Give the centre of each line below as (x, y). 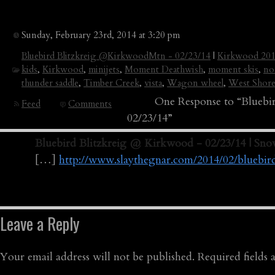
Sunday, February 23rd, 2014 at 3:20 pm (101, 35)
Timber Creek (111, 83)
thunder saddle (50, 83)
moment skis (233, 69)
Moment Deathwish (164, 69)
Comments (90, 104)
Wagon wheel (195, 83)
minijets (104, 69)
